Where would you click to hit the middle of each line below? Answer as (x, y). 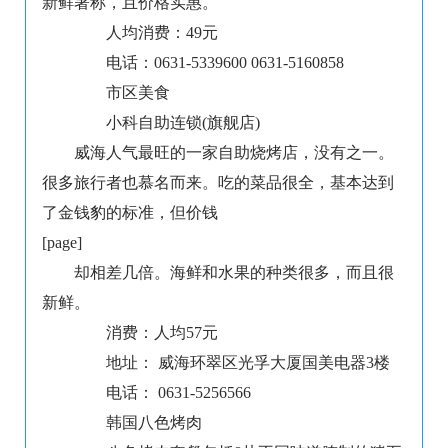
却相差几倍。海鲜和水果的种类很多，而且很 (234, 273)
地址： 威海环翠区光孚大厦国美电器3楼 (232, 363)
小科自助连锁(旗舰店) (167, 123)
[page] (62, 243)
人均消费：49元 (146, 33)
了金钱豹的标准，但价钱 (130, 213)
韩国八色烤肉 (138, 423)
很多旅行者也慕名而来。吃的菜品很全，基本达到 (218, 183)
